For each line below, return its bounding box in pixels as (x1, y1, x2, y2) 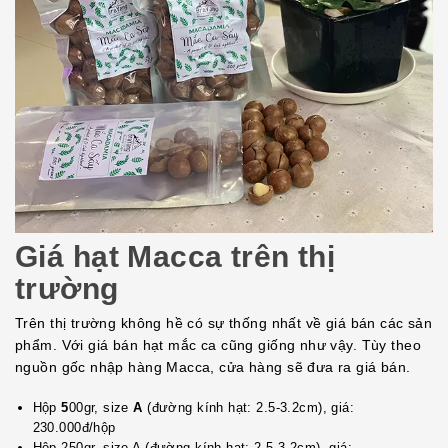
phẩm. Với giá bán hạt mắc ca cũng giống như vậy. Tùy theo (15, 337, 421, 354)
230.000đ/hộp (32, 420, 116, 436)
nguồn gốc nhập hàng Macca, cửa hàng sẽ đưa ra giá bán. (15, 359, 411, 376)
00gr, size (68, 400, 134, 416)
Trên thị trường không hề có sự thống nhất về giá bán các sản (15, 315, 433, 332)
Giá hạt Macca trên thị (15, 239, 336, 273)
